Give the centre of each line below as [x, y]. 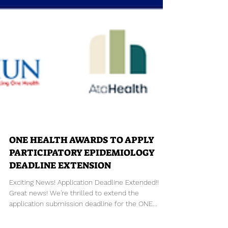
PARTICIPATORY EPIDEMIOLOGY [82, 189]
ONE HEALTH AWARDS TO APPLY [81, 177]
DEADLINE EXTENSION [60, 202]
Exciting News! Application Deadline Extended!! [84, 219]
